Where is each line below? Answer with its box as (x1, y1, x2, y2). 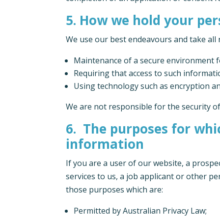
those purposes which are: (66, 184, 164, 195)
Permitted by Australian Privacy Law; (74, 205, 209, 217)
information (66, 135, 144, 153)
